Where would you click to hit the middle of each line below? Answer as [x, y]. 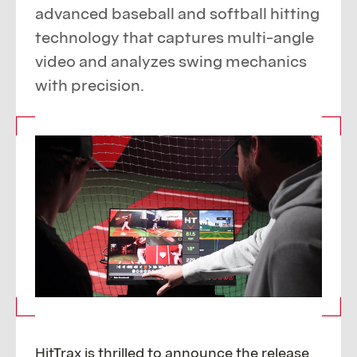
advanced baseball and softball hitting [177, 14]
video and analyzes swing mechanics [171, 61]
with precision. [90, 85]
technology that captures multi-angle [175, 37]
